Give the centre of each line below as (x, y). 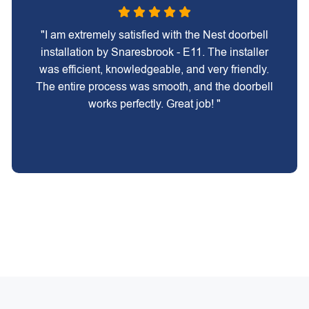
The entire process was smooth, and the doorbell (154, 87)
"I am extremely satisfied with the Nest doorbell (154, 35)
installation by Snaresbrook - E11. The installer (154, 52)
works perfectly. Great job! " (154, 104)
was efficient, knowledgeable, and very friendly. (154, 69)
